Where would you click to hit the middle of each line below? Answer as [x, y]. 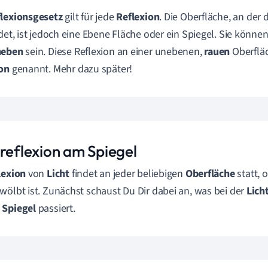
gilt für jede [89, 17]
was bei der [220, 191]
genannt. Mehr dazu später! [71, 69]
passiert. [55, 208]
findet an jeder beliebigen [127, 174]
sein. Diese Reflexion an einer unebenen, [114, 52]
